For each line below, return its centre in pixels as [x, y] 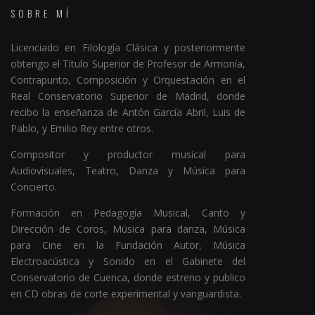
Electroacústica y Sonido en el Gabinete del [128, 261]
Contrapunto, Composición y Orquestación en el [128, 80]
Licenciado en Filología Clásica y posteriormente [128, 47]
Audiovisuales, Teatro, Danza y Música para [128, 171]
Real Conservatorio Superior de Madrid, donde [128, 96]
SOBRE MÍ [41, 13]
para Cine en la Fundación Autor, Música [128, 245]
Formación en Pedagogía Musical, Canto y [128, 213]
